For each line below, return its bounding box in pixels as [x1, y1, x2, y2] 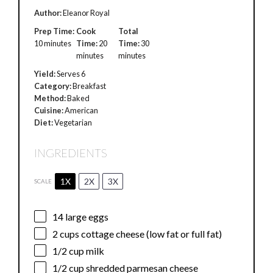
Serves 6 [57, 69, 86, 79]
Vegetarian [54, 118, 93, 128]
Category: [34, 81, 72, 91]
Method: [34, 93, 66, 104]
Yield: [34, 69, 56, 79]
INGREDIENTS [34, 146, 107, 160]
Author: [34, 7, 62, 18]
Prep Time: [34, 26, 75, 36]
